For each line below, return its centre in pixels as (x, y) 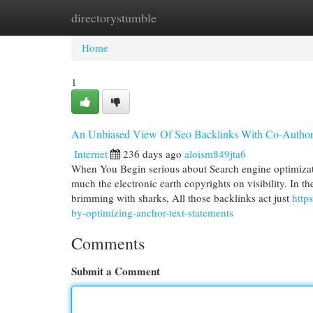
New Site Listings (178, 17)
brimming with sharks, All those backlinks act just (182, 198)
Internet (91, 154)
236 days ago (152, 154)
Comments (108, 243)
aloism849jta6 (215, 154)
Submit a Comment (116, 271)
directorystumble (114, 17)
